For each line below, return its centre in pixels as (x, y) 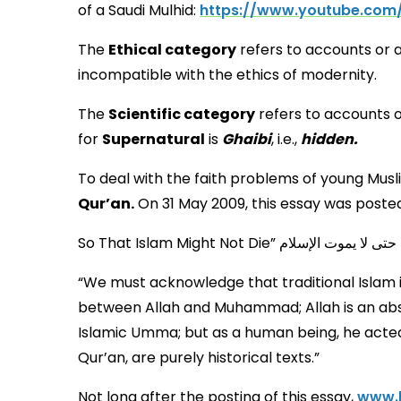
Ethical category (172, 50)
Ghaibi (247, 140)
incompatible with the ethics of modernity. (227, 75)
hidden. (332, 140)
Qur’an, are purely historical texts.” (199, 358)
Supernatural (154, 140)
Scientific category (182, 115)
